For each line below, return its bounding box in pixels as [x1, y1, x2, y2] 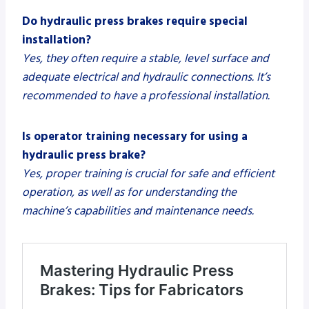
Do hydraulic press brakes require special [22, 12, 248, 30]
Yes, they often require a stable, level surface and [22, 50, 269, 67]
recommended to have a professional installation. [22, 87, 270, 104]
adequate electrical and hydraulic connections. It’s [22, 68, 270, 86]
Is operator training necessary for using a [22, 128, 248, 145]
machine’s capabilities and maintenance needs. [22, 202, 254, 219]
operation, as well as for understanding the [22, 183, 237, 201]
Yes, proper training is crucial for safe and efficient [22, 165, 275, 182]
